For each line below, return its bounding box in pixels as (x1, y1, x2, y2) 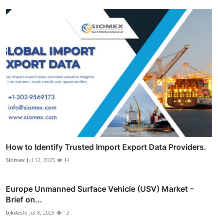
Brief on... (6, 195, 42, 205)
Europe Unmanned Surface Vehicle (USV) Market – (6, 184, 194, 194)
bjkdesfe (6, 209, 27, 217)
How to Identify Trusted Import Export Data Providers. (6, 142, 206, 152)
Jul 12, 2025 (27, 156, 55, 164)
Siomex (6, 156, 25, 164)
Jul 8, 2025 (29, 209, 54, 217)
